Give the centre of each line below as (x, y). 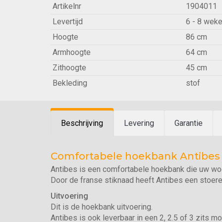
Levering (139, 123)
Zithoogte (69, 68)
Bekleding (70, 83)
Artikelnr (67, 6)
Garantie (189, 123)
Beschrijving (82, 123)
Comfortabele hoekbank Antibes (135, 156)
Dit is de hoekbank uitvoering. (102, 207)
